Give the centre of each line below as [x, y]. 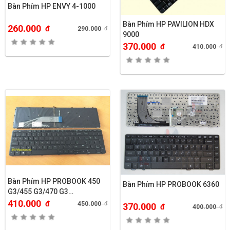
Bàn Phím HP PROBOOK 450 [54, 181]
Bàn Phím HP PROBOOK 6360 [171, 185]
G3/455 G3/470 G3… [41, 191]
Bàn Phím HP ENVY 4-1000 [52, 6]
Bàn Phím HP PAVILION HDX [168, 24]
